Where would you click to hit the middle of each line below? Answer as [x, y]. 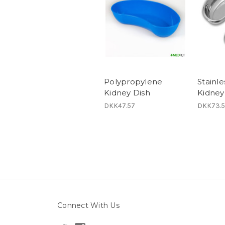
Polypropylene [133, 82]
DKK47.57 [120, 106]
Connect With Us [88, 206]
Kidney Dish [127, 93]
